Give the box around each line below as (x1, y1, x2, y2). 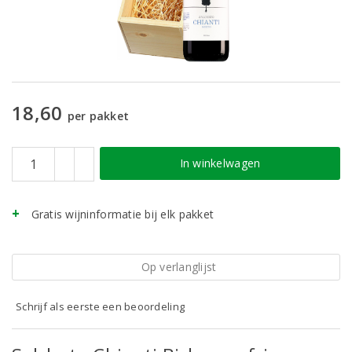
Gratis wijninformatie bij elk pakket (31, 207, 214, 222)
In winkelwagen (179, 156, 261, 170)
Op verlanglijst (141, 259, 217, 274)
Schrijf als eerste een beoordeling (16, 299, 185, 313)
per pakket (67, 108, 130, 123)
